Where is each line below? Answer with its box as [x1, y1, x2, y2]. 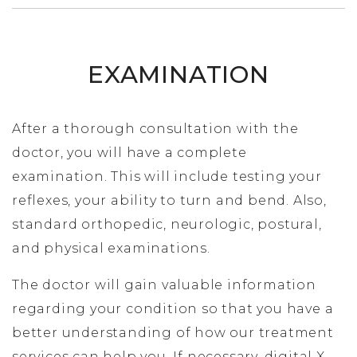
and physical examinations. [12, 240, 210, 256]
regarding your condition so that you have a [12, 300, 334, 316]
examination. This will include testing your [12, 168, 322, 184]
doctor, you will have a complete [12, 144, 247, 160]
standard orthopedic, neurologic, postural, [12, 216, 322, 232]
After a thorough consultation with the [12, 120, 299, 136]
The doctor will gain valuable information [12, 277, 316, 292]
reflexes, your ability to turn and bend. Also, [12, 192, 327, 208]
